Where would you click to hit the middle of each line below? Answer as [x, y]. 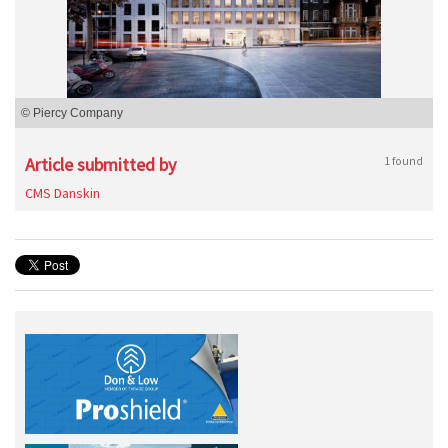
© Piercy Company [72, 113]
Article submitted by [100, 164]
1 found [403, 160]
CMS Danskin [62, 193]
